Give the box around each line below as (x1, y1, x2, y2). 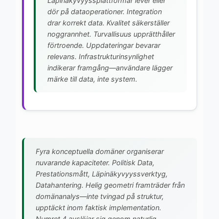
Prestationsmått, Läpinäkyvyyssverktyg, (36, 169, 168, 178)
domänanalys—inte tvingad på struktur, (36, 192, 164, 200)
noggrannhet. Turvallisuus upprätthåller (47, 29, 175, 38)
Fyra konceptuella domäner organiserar (36, 147, 164, 155)
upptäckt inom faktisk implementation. (36, 203, 161, 212)
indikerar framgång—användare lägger (47, 63, 173, 72)
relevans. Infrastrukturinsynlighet (47, 52, 154, 61)
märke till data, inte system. (47, 74, 137, 83)
